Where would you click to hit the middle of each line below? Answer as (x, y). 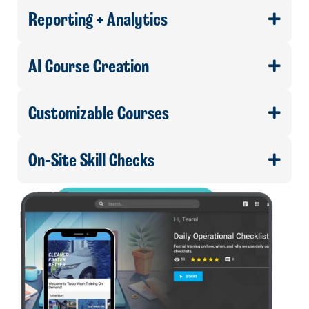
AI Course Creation (89, 66)
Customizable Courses (99, 112)
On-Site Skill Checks (91, 159)
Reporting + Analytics (98, 19)
